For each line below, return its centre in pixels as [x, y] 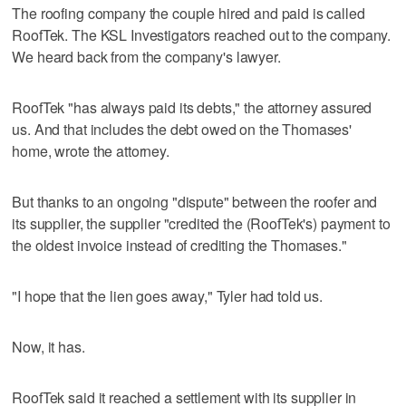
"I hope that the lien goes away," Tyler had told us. [168, 295]
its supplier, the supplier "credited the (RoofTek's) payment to [201, 223]
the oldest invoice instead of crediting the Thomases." [179, 245]
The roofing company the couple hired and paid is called [188, 13]
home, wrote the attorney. [91, 150]
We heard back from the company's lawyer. [146, 56]
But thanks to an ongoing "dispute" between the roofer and [195, 201]
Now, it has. [48, 346]
